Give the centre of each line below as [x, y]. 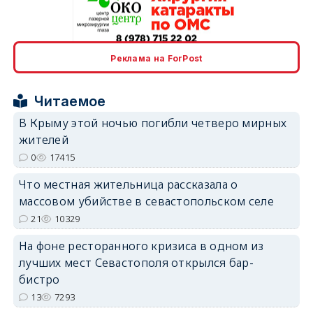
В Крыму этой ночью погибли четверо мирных [153, 123]
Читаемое [70, 102]
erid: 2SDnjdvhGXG [267, 260]
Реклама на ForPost [156, 59]
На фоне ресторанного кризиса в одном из [141, 246]
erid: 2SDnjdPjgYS [269, 158]
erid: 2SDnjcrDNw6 [267, 57]
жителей [44, 140]
